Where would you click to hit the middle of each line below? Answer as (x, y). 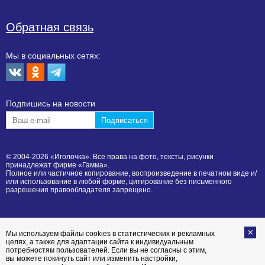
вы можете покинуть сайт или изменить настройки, (92, 259)
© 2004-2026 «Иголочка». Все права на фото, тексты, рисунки (110, 157)
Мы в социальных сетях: (53, 56)
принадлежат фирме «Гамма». (58, 165)
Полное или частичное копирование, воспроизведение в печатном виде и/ (131, 174)
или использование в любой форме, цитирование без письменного (119, 182)
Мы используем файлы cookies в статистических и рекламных (110, 234)
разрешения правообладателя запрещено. (79, 190)
